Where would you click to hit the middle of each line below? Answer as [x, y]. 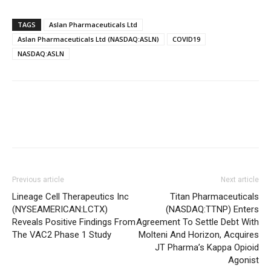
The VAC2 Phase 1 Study [62, 235]
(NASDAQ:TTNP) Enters [212, 209]
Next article [240, 180]
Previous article [38, 180]
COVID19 [186, 39]
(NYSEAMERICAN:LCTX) [60, 209]
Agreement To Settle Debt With [198, 222]
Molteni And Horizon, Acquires [199, 235]
